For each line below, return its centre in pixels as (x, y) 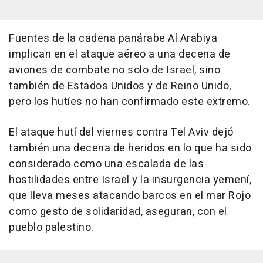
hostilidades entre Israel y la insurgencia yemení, (130, 180)
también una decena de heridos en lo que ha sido (130, 149)
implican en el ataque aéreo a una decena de (120, 55)
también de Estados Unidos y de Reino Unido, (120, 86)
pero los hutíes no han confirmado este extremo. (130, 102)
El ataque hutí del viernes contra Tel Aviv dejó (121, 133)
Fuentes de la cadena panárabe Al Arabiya (113, 39)
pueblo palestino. (51, 228)
